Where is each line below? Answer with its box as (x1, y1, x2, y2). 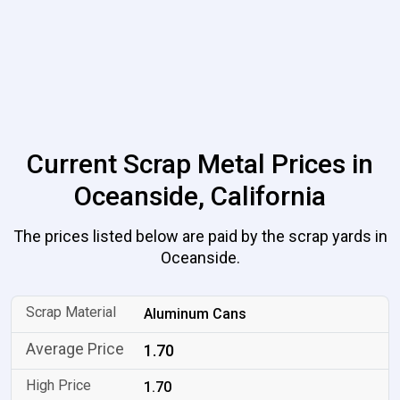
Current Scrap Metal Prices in (27, 148, 373, 179)
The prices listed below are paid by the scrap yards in (12, 227, 387, 246)
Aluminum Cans (144, 305, 247, 322)
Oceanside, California (74, 180, 326, 212)
